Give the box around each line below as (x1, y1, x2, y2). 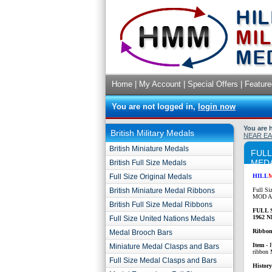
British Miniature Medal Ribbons (109, 186, 215, 195)
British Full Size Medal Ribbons (109, 200, 212, 209)
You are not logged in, (112, 102, 198, 111)
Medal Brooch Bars (109, 228, 172, 237)
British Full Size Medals (109, 158, 186, 167)
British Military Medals (110, 128, 194, 138)
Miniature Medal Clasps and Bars (109, 242, 219, 251)
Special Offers (188, 80, 238, 89)
